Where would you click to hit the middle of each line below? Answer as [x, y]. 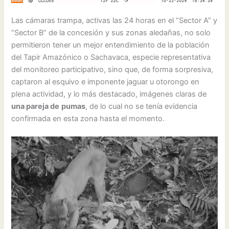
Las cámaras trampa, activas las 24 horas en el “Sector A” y [114, 20]
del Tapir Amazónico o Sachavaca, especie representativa [111, 57]
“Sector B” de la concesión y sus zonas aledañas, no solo [111, 32]
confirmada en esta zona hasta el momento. [89, 118]
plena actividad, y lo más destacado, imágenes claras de [109, 94]
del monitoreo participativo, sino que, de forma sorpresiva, [112, 69]
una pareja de [36, 106]
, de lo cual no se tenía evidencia [142, 106]
